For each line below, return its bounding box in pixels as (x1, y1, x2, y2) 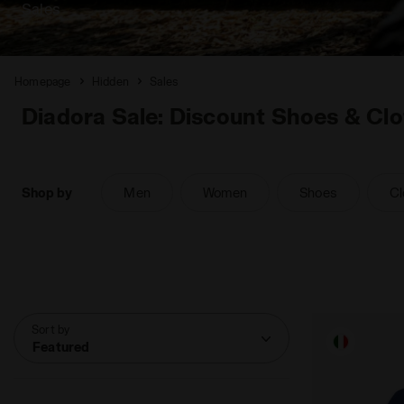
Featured (32, 339, 90, 354)
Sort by (32, 323, 70, 335)
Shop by (22, 185, 73, 200)
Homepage (14, 75, 71, 87)
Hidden (91, 75, 130, 87)
